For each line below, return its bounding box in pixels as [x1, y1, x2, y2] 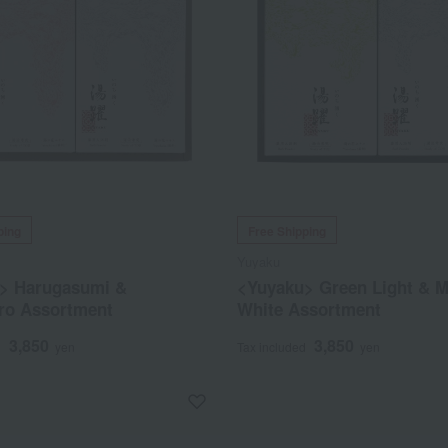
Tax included [237, 338, 307, 356]
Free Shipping [248, 222, 327, 241]
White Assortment [237, 297, 382, 322]
